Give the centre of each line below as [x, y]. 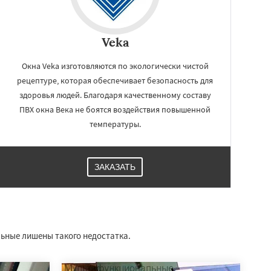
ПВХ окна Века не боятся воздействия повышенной [115, 109]
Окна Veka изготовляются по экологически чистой [115, 66]
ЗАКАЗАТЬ [115, 167]
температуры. [115, 124]
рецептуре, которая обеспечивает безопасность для [115, 80]
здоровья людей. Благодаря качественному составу [115, 95]
